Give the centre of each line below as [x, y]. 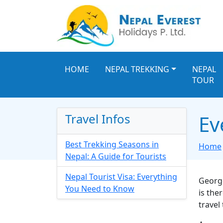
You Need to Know [100, 189]
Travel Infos [98, 119]
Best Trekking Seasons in [112, 145]
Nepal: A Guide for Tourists [116, 157]
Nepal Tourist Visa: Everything [121, 177]
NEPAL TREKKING [137, 69]
